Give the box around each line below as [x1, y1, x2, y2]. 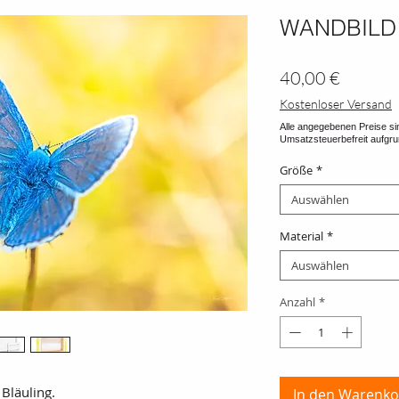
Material [280, 228, 323, 245]
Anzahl [280, 294, 315, 311]
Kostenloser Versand [280, 96, 392, 112]
